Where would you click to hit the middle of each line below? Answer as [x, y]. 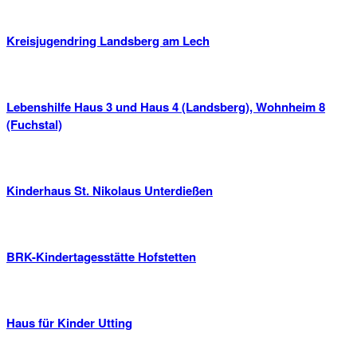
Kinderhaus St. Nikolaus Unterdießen [110, 191]
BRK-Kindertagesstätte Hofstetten [101, 256]
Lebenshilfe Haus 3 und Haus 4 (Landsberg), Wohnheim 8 [166, 107]
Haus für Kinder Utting [69, 322]
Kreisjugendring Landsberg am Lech [108, 41]
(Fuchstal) [34, 125]
